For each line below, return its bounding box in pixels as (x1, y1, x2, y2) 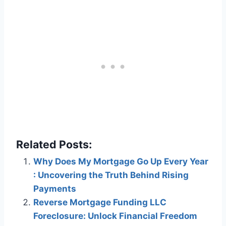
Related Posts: (16, 138, 92, 151)
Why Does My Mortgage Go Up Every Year (33, 156, 208, 167)
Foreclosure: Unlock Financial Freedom (33, 211, 197, 221)
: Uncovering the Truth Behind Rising (33, 170, 189, 181)
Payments (33, 184, 76, 194)
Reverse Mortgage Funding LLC (33, 197, 166, 208)
